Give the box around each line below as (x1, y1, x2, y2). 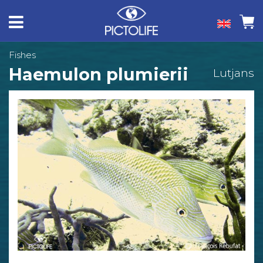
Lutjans (213, 66, 254, 80)
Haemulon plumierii (9, 64, 188, 85)
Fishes (9, 49, 36, 60)
